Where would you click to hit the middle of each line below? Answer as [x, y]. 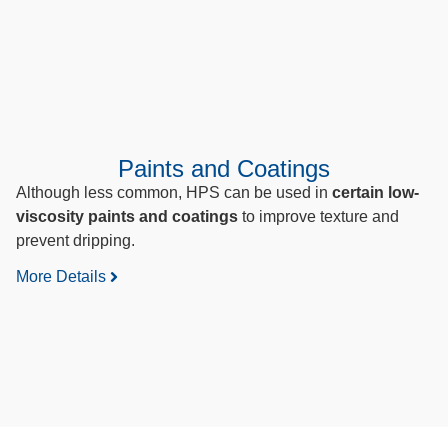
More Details [61, 277]
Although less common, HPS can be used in [174, 192]
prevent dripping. [75, 240]
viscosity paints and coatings [127, 216]
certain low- [375, 192]
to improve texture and [318, 216]
